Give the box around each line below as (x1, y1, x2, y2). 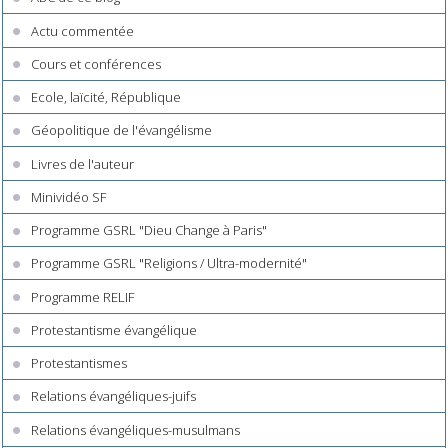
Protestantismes (31, 354, 128, 373)
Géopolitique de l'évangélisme (31, 121, 213, 140)
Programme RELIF (31, 287, 135, 306)
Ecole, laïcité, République (31, 88, 182, 107)
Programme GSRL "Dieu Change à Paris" (31, 221, 268, 240)
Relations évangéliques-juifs (31, 387, 197, 406)
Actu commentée (31, 21, 135, 40)
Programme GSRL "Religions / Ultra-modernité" (31, 254, 308, 273)
